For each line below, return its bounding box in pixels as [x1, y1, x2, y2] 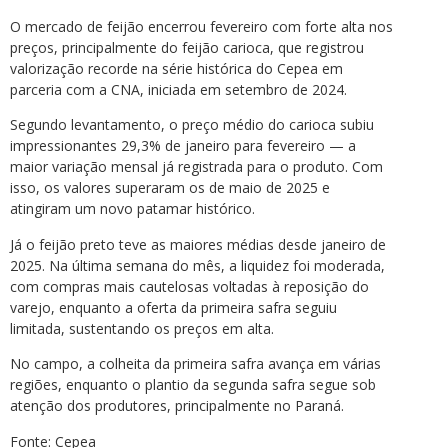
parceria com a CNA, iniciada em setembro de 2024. [10, 80, 347, 100]
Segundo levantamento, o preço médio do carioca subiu [10, 115, 374, 135]
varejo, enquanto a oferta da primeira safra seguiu [10, 297, 337, 317]
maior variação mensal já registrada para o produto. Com [10, 157, 383, 177]
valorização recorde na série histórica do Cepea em [10, 59, 343, 79]
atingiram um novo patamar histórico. [10, 199, 255, 219]
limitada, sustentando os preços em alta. [10, 318, 274, 338]
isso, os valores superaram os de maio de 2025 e [10, 178, 330, 198]
